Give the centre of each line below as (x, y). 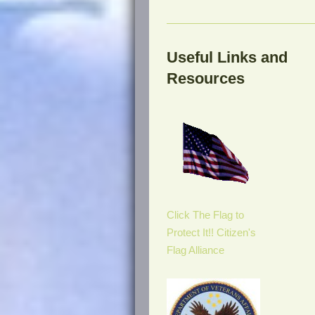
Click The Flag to (205, 216)
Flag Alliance (195, 251)
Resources (208, 78)
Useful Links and (227, 57)
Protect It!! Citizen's (211, 233)
